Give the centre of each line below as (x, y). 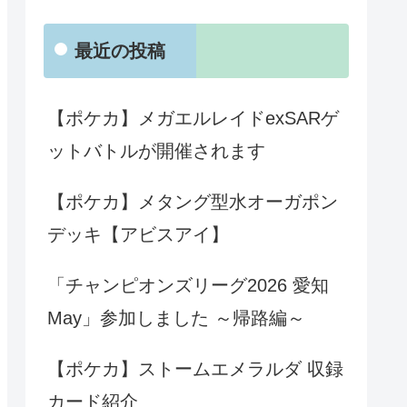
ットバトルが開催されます (156, 151)
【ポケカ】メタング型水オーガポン (193, 202)
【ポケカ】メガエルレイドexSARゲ (193, 119)
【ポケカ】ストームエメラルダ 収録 (195, 369)
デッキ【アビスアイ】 (138, 235)
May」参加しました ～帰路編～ (176, 318)
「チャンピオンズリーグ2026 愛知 (188, 286)
